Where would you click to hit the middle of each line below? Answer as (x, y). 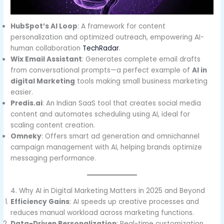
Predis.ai (27, 103)
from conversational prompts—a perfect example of (101, 70)
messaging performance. (53, 158)
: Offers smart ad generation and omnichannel (121, 136)
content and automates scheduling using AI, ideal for (100, 114)
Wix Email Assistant (46, 59)
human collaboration (47, 48)
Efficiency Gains (40, 201)
